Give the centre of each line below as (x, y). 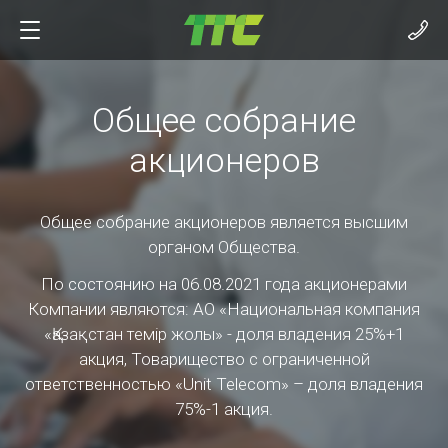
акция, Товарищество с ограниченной (224, 359)
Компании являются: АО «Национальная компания (224, 309)
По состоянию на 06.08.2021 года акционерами (224, 284)
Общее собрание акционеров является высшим (224, 222)
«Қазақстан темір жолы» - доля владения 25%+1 (224, 334)
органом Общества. (224, 247)
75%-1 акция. (224, 409)
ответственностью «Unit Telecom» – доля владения (224, 384)
